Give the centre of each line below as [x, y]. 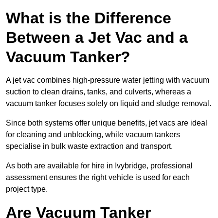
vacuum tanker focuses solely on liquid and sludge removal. [109, 104]
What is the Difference [89, 18]
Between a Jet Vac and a [97, 38]
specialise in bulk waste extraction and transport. [89, 146]
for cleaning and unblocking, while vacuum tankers [93, 135]
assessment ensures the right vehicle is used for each [98, 178]
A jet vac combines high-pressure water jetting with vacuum [108, 80]
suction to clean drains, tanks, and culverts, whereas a [99, 92]
